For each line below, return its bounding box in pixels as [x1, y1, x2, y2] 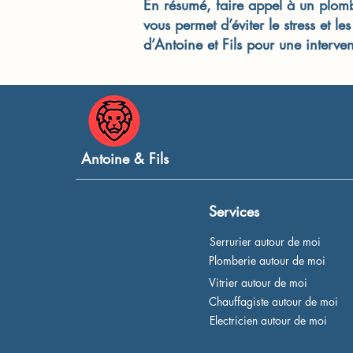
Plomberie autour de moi [209, 253, 325, 268]
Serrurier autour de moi [210, 234, 324, 249]
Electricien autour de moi [210, 313, 330, 328]
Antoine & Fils [81, 149, 178, 168]
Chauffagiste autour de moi [209, 294, 338, 309]
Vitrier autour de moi [209, 275, 307, 290]
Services [209, 202, 264, 221]
